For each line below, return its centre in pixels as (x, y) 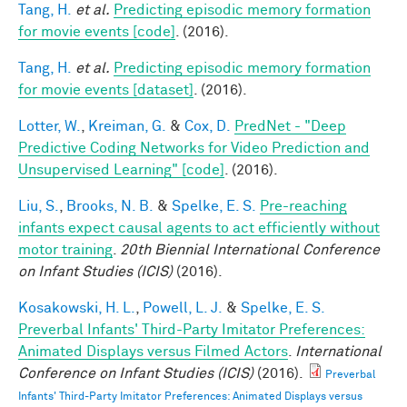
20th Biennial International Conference (250, 249)
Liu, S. (39, 206)
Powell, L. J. (183, 308)
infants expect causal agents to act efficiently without (199, 228)
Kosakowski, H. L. (77, 308)
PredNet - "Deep (290, 126)
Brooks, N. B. (110, 206)
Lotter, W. (50, 126)
